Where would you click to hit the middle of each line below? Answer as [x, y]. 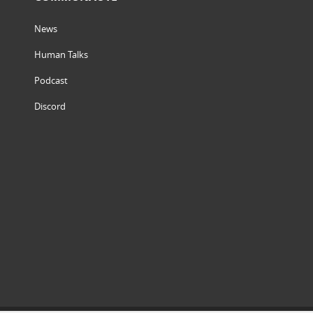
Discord [50, 106]
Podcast [51, 80]
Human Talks [61, 54]
